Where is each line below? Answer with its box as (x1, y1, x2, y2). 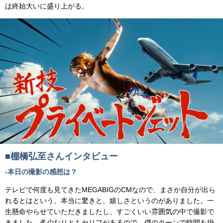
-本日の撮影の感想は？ (5, 167, 77, 176)
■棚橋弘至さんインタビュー (5, 151, 118, 161)
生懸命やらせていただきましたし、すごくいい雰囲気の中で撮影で (5, 207, 214, 216)
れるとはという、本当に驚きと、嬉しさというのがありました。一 (5, 196, 214, 205)
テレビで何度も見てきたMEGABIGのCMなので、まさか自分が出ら (5, 185, 216, 194)
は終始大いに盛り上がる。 (5, 1, 89, 10)
